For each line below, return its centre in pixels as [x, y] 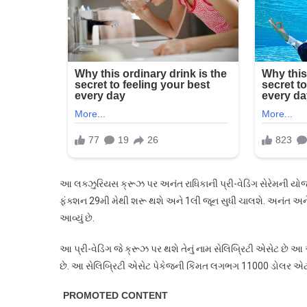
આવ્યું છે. [77, 218]
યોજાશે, [281, 75]
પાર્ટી [274, 60]
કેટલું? [278, 123]
